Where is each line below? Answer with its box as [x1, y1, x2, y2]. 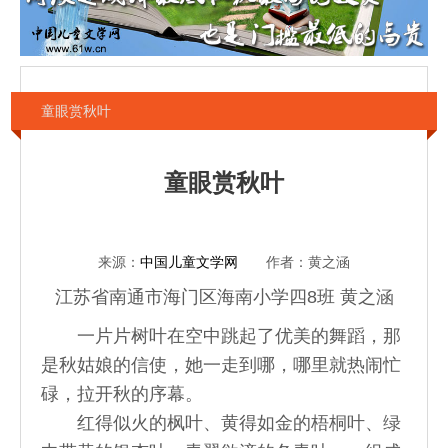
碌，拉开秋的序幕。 [41, 383, 203, 404]
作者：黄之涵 [238, 253, 350, 270]
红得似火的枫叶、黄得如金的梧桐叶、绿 [41, 412, 401, 433]
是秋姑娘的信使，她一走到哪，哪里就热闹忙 [41, 354, 401, 375]
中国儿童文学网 [140, 253, 238, 270]
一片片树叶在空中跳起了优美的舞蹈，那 [41, 325, 401, 346]
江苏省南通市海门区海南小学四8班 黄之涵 [54, 286, 394, 307]
